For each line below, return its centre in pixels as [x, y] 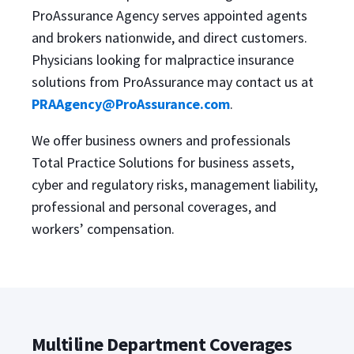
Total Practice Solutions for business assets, [163, 162]
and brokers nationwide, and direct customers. [169, 38]
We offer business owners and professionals [161, 140]
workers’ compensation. [105, 229]
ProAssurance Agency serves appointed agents [169, 15]
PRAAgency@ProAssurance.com [131, 104]
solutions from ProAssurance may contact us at [173, 82]
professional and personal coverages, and [154, 207]
